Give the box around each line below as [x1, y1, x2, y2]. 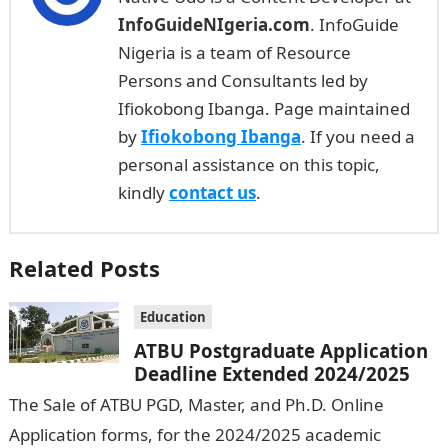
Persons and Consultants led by [117, 69, 368, 92]
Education [139, 308, 206, 326]
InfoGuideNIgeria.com [117, 13, 310, 36]
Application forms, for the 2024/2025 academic [8, 423, 381, 446]
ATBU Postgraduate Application [133, 338, 428, 363]
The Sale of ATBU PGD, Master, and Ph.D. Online [8, 393, 384, 416]
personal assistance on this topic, [117, 153, 380, 176]
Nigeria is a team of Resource [117, 41, 351, 64]
